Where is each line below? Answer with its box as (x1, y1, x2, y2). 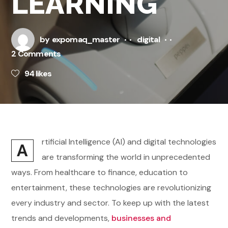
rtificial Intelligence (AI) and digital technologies (42, 136, 217, 147)
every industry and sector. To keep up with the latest (11, 197, 210, 208)
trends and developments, (11, 213, 112, 223)
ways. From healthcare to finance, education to (11, 167, 188, 178)
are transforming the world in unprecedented (42, 152, 211, 162)
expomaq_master (51, 34, 120, 45)
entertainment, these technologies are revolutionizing (11, 182, 212, 193)
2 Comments (11, 48, 61, 59)
